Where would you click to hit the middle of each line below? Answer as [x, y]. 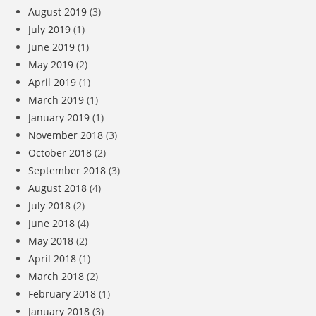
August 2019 [57, 11]
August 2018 [57, 188]
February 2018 [62, 293]
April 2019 [52, 82]
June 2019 [51, 47]
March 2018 [56, 276]
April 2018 [52, 258]
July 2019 [49, 29]
